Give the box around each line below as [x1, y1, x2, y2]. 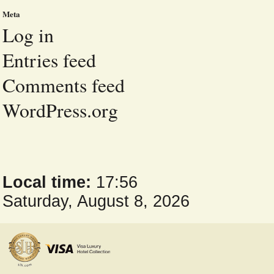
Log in [2, 22, 54, 48]
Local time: [2, 173, 91, 191]
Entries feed [2, 47, 96, 73]
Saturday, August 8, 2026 [2, 192, 190, 210]
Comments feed [2, 72, 125, 98]
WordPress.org [2, 97, 118, 123]
